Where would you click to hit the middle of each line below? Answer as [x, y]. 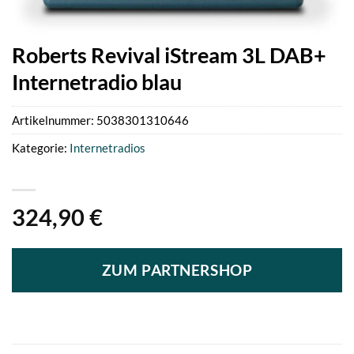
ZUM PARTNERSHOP [177, 270]
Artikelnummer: [54, 121]
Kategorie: [41, 148]
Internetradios [107, 148]
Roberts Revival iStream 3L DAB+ [169, 55]
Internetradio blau [97, 81]
